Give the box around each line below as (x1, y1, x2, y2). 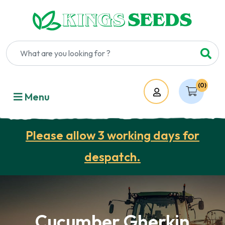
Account (163, 87, 198, 97)
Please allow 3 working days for (26, 128, 199, 143)
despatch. (84, 149, 141, 164)
